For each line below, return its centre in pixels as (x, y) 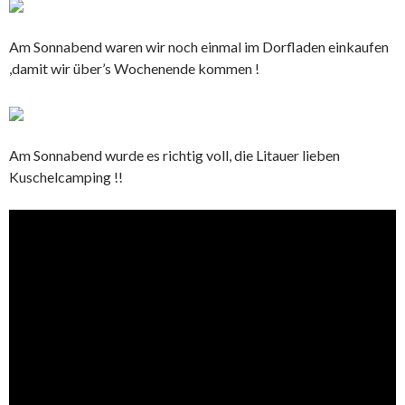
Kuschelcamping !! (66, 176)
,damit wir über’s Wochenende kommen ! (134, 68)
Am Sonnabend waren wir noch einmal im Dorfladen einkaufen (199, 46)
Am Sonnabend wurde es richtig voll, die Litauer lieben (174, 155)
